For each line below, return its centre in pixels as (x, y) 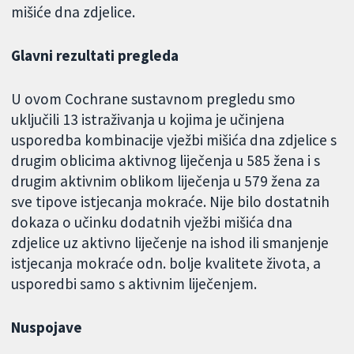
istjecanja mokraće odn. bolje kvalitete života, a (166, 263)
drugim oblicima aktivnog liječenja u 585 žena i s (166, 160)
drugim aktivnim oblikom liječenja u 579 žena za (166, 181)
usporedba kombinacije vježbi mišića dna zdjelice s (174, 139)
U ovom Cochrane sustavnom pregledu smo (154, 98)
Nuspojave (47, 327)
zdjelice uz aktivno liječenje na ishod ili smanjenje (170, 242)
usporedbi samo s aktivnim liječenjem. (134, 283)
